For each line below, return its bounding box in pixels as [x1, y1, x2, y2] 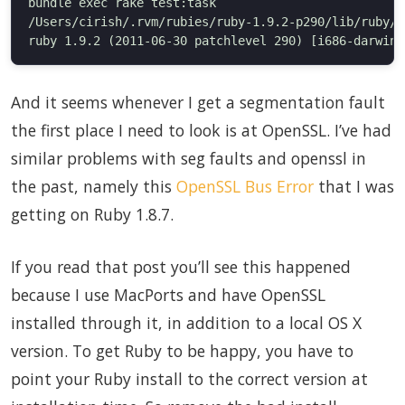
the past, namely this [11, 175, 176, 198]
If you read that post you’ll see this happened [11, 255, 351, 278]
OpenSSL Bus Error [176, 175, 314, 198]
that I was [314, 175, 394, 198]
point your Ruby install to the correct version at [11, 367, 368, 390]
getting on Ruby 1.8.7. [11, 203, 174, 226]
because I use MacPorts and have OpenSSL [11, 283, 325, 306]
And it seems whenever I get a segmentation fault [11, 91, 385, 114]
